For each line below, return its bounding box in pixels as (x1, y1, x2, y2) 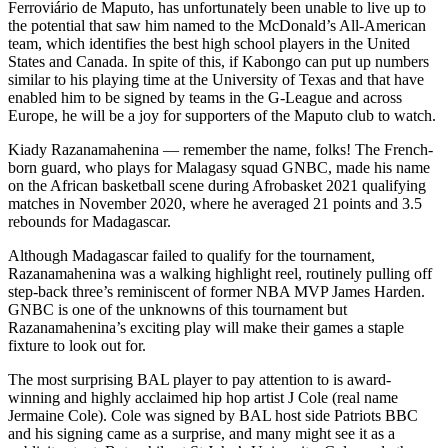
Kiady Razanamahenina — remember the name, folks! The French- (8, 140, 433, 158)
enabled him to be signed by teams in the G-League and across (8, 88, 402, 106)
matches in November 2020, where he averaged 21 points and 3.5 (8, 194, 422, 212)
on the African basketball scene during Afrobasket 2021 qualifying (8, 176, 426, 194)
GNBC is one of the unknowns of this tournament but (8, 300, 347, 318)
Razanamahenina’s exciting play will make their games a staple (8, 318, 404, 336)
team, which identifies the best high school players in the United (8, 34, 410, 52)
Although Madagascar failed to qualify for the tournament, (8, 246, 375, 264)
